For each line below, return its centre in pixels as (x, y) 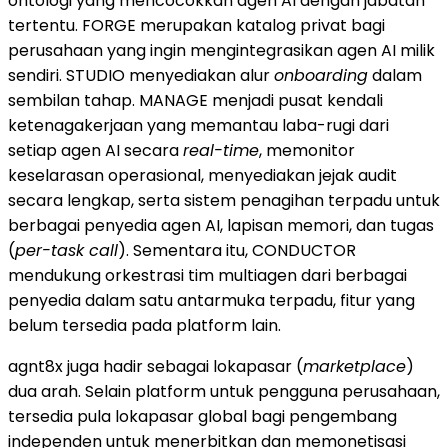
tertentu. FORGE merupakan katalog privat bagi (196, 25)
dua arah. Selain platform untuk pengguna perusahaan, (224, 391)
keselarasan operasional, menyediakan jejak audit (202, 175)
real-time (221, 150)
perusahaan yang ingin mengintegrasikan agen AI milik (221, 50)
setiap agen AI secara (95, 150)
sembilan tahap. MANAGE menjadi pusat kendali (195, 100)
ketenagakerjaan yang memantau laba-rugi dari (198, 125)
